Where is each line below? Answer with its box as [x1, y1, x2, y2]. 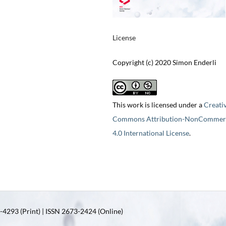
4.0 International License [112, 129, 189, 138]
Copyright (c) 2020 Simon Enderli [112, 58, 216, 67]
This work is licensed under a [112, 100, 204, 109]
